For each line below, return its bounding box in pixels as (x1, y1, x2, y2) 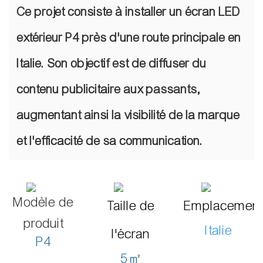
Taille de (107, 198, 156, 214)
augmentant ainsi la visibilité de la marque (17, 108, 240, 123)
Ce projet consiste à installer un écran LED (17, 5, 241, 20)
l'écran (112, 226, 151, 242)
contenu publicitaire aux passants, (17, 82, 201, 97)
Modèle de (14, 194, 75, 211)
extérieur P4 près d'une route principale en (17, 31, 241, 46)
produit (23, 215, 64, 232)
